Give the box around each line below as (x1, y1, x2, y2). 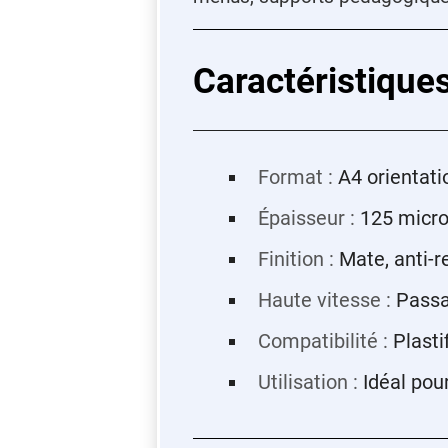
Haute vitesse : (257, 288, 391, 313)
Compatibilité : (257, 329, 388, 354)
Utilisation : (257, 370, 358, 395)
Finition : (257, 247, 334, 272)
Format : (257, 165, 333, 190)
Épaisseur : (257, 206, 355, 231)
